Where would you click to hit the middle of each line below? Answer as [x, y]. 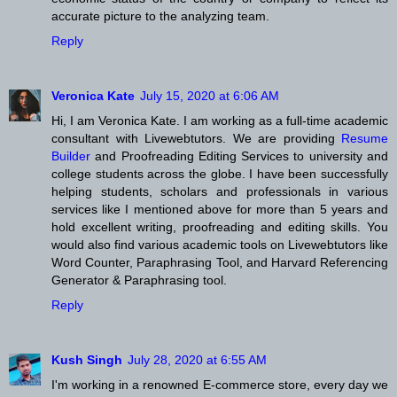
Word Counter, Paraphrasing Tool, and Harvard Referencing [220, 263]
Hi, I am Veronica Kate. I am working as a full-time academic [220, 121]
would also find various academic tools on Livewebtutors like [220, 245]
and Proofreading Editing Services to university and [239, 156]
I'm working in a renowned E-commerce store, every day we [220, 385]
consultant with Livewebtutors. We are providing [196, 139]
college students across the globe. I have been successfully [220, 174]
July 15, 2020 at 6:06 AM [210, 96]
